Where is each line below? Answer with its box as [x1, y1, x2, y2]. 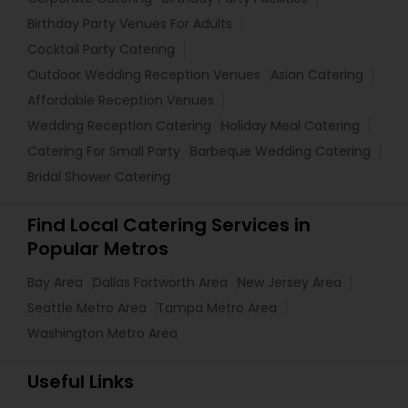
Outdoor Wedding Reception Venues [27, 66, 260, 84]
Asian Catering [270, 66, 363, 84]
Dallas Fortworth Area [93, 273, 228, 291]
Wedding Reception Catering [27, 117, 211, 135]
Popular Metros [27, 236, 168, 261]
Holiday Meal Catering [221, 117, 360, 135]
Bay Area [27, 273, 83, 291]
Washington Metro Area [27, 324, 178, 342]
